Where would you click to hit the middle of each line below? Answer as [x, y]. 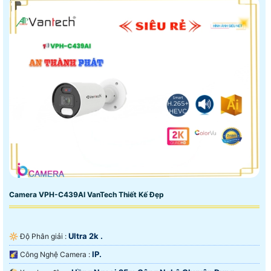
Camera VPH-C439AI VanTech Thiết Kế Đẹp [87, 194]
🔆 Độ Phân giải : [44, 236]
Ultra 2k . [86, 236]
